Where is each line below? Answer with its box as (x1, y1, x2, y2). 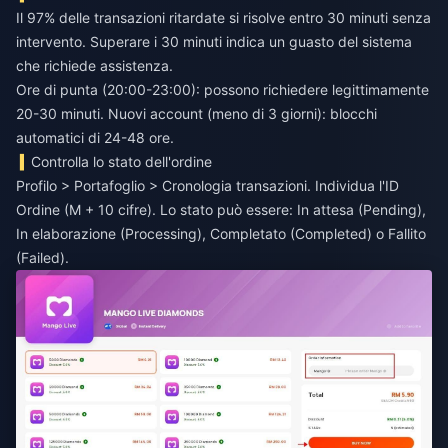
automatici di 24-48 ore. (16, 129, 174, 147)
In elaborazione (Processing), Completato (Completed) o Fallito (16, 225, 426, 243)
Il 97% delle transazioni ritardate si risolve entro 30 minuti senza (16, 9, 431, 27)
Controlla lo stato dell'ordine (31, 153, 213, 171)
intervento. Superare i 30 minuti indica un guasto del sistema (16, 33, 412, 51)
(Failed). (16, 249, 69, 267)
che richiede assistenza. (16, 57, 173, 75)
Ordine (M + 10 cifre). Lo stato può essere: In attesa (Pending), (16, 201, 426, 219)
